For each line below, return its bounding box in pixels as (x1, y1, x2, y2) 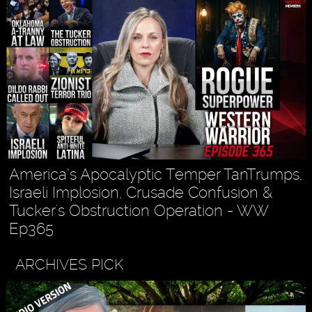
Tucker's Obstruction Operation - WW (9, 201, 269, 220)
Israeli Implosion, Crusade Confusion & (9, 183, 273, 202)
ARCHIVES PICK (15, 256, 123, 274)
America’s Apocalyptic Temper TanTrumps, (9, 165, 303, 184)
